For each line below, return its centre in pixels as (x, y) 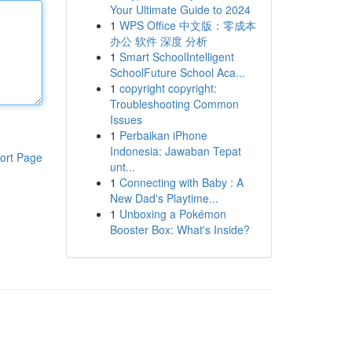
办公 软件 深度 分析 (158, 41)
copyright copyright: (168, 88)
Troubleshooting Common (174, 104)
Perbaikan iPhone (163, 135)
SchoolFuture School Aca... (177, 72)
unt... (122, 167)
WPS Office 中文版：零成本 (187, 25)
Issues (126, 119)
